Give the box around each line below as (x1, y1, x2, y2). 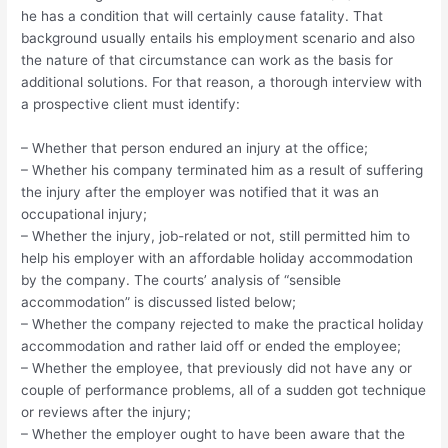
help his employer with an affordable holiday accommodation (21, 249, 414, 266)
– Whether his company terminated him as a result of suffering (21, 161, 424, 178)
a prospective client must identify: (21, 95, 241, 112)
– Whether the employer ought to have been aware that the (21, 425, 406, 442)
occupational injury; (21, 205, 148, 222)
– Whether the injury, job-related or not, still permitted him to (21, 227, 411, 244)
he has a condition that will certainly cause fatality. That (21, 7, 384, 24)
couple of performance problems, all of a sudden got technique (21, 381, 427, 398)
